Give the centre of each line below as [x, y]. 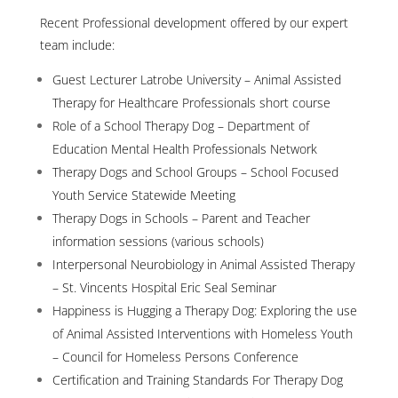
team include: [77, 45]
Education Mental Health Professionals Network [184, 149]
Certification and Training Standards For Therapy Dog [197, 380]
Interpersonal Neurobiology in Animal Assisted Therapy [203, 265]
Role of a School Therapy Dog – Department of [180, 126]
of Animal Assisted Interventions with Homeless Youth [202, 334]
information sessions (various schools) [158, 242]
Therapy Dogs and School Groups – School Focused [195, 172]
